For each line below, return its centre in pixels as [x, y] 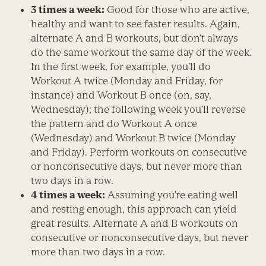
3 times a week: [68, 9]
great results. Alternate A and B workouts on [135, 223]
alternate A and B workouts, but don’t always [135, 38]
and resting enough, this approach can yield [134, 209]
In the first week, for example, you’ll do [121, 66]
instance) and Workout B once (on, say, [121, 95]
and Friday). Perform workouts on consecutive [139, 152]
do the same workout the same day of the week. [142, 52]
